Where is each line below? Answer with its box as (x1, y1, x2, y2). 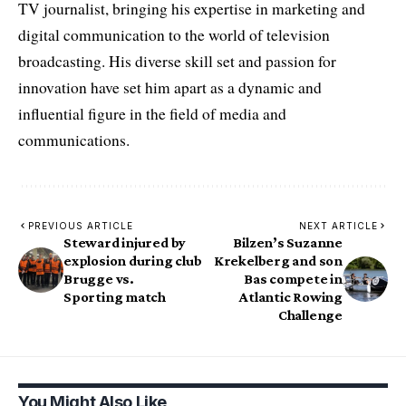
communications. (18, 129, 130, 150)
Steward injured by (63, 234, 187, 250)
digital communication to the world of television (18, 24, 330, 45)
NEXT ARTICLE (299, 219, 378, 231)
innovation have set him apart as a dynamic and (18, 76, 322, 98)
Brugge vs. (63, 270, 134, 286)
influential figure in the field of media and (18, 102, 286, 124)
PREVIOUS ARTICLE (28, 219, 133, 231)
